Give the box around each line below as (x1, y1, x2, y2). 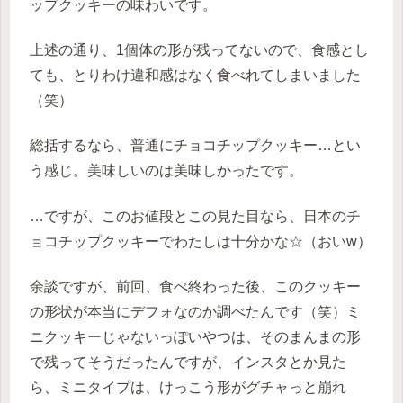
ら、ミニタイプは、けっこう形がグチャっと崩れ (30, 380, 346, 396)
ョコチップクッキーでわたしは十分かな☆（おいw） (30, 233, 372, 249)
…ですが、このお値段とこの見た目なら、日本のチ (30, 208, 361, 224)
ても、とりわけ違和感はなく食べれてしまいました (30, 67, 361, 83)
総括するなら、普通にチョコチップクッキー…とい (30, 138, 361, 154)
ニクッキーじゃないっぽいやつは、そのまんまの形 (30, 329, 361, 345)
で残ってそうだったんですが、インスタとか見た (30, 354, 346, 371)
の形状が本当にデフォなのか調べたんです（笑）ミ (30, 304, 361, 320)
